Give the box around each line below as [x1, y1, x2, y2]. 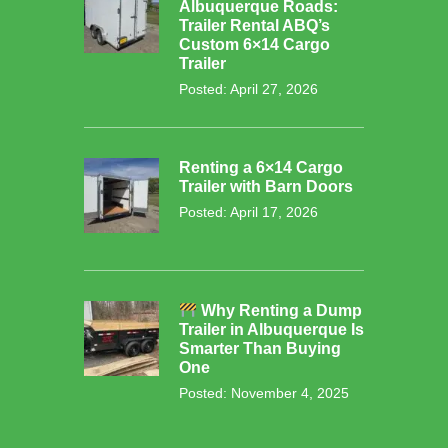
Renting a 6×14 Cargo [179, 159, 343, 177]
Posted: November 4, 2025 [179, 385, 349, 402]
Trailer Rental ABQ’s [179, 17, 330, 35]
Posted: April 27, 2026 [179, 81, 318, 98]
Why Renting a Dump [197, 302, 363, 320]
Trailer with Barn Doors [179, 178, 353, 196]
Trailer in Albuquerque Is [179, 321, 364, 339]
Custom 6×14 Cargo [179, 36, 330, 54]
